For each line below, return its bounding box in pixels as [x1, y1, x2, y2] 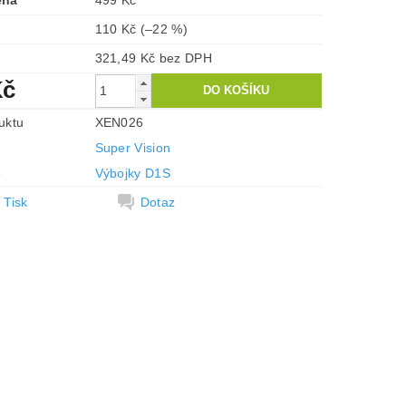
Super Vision [94, 140, 171, 155]
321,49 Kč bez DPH [159, 51, 212, 65]
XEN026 [94, 115, 144, 130]
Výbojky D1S [94, 166, 171, 180]
